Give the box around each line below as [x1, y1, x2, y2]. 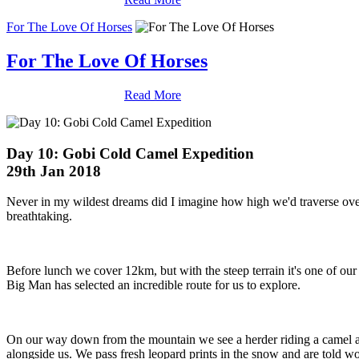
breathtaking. [6, 209, 75, 224]
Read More [124, 87, 181, 102]
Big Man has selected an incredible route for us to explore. [6, 278, 301, 292]
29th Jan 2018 [6, 162, 101, 179]
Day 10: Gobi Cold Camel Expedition [6, 144, 254, 162]
